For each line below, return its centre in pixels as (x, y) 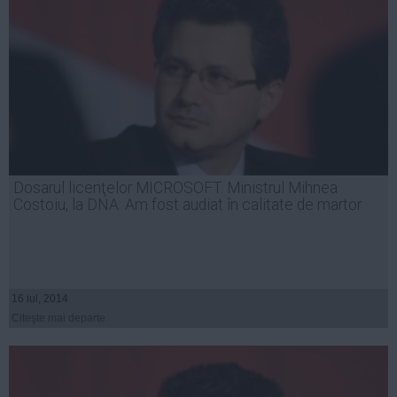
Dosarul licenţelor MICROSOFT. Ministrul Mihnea (175, 187)
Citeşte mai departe (58, 318)
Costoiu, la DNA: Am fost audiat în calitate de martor (187, 204)
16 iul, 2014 (40, 298)
